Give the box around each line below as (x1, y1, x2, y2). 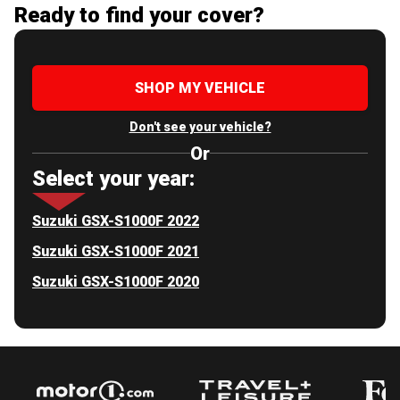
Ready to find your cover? (14, 2, 264, 28)
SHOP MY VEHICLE (135, 79, 265, 96)
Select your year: (32, 165, 195, 191)
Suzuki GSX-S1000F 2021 (32, 242, 199, 260)
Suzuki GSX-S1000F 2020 (32, 272, 199, 290)
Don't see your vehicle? (129, 119, 271, 134)
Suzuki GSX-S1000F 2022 (32, 212, 199, 229)
